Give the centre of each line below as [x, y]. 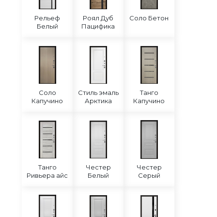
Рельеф [47, 18]
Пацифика [98, 26]
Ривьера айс [47, 175]
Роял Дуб [98, 18]
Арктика [98, 101]
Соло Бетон [149, 18]
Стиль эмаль [98, 93]
